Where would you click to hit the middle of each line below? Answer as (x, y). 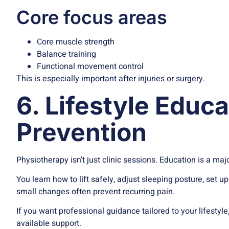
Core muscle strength (76, 42)
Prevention (82, 132)
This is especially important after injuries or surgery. (111, 79)
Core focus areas (92, 18)
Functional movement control (90, 67)
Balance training (66, 54)
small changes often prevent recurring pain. (96, 192)
